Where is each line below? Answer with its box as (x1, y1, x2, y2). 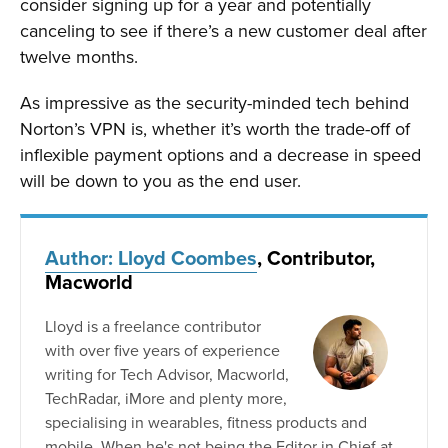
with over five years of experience (45, 339, 280, 362)
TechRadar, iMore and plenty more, (45, 387, 287, 410)
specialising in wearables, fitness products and (45, 411, 367, 434)
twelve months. (20, 44, 138, 70)
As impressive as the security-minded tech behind (20, 90, 409, 116)
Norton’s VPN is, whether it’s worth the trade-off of (20, 116, 410, 142)
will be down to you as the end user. (20, 168, 301, 194)
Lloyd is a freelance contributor (45, 315, 261, 338)
